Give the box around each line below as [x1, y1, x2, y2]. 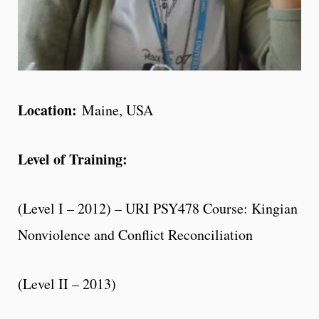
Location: [18, 99, 82, 120]
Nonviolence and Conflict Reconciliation [18, 224, 253, 244]
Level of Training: [18, 148, 132, 169]
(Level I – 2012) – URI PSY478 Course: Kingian [18, 198, 298, 218]
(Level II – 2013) [18, 273, 116, 293]
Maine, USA [82, 100, 153, 120]
